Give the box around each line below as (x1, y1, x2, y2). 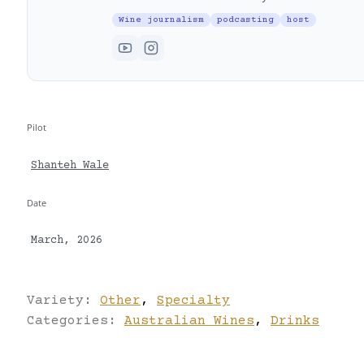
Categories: (27, 313, 124, 328)
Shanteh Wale (31, 158, 109, 172)
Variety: (27, 292, 100, 308)
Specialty (157, 292, 230, 308)
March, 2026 (31, 234, 102, 248)
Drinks (271, 313, 319, 328)
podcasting (217, 15, 274, 26)
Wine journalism (119, 15, 204, 26)
